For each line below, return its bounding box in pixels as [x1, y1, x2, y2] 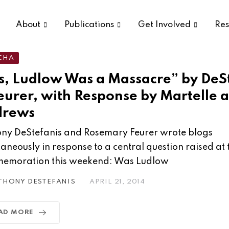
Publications [64, 20, 114, 29]
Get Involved [138, 20, 191, 29]
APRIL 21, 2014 [89, 178, 146, 186]
